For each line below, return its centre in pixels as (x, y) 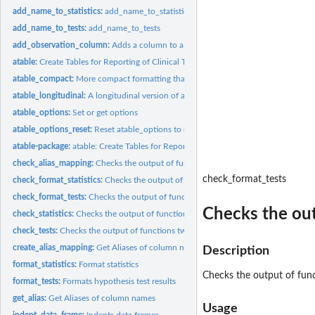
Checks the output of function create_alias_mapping (193, 163)
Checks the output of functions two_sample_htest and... (163, 230)
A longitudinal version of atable (146, 95)
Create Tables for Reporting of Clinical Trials (120, 62)
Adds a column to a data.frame (169, 45)
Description (236, 251)
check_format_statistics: (59, 180)
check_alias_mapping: (54, 163)
